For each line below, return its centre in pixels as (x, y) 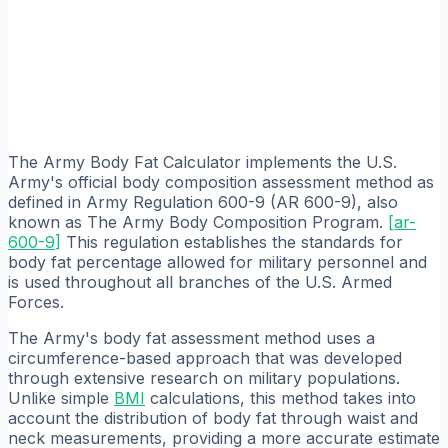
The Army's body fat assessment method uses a (191, 337)
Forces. (36, 301)
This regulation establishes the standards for (232, 241)
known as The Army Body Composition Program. (198, 221)
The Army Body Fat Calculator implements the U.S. (202, 161)
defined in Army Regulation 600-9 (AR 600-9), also (203, 201)
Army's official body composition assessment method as (221, 181)
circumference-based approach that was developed (205, 357)
